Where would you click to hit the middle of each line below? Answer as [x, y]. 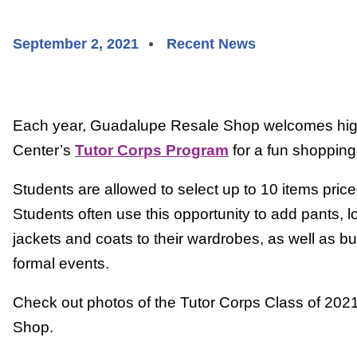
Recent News [211, 44]
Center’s [44, 151]
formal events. [61, 264]
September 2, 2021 [76, 44]
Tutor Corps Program [152, 151]
